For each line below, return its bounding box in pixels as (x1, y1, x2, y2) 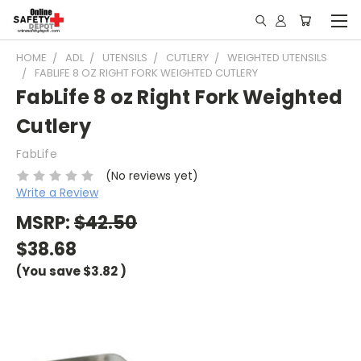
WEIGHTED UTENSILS (227, 50, 327, 65)
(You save (16, 262, 81, 280)
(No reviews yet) (105, 167, 198, 184)
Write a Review (16, 184, 98, 201)
